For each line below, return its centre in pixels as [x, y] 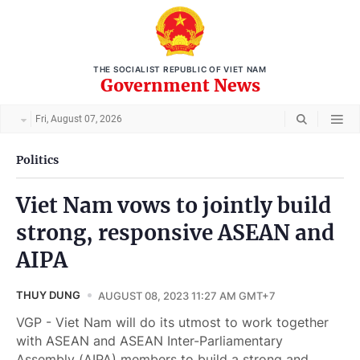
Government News [180, 86]
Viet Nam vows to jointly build [174, 205]
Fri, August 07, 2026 [79, 119]
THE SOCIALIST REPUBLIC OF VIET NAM [180, 69]
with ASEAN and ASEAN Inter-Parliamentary [149, 341]
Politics [37, 160]
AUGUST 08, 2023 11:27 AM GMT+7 [187, 295]
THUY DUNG [48, 295]
